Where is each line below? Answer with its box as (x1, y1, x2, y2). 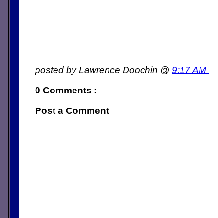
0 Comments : (35, 84, 97, 95)
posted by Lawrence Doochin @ (35, 64, 172, 75)
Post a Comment (35, 105, 109, 116)
